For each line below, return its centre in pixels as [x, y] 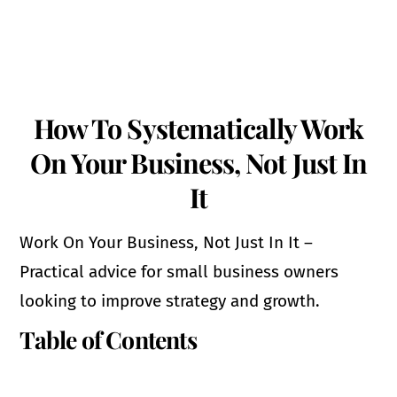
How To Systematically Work [198, 128]
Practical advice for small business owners [179, 271]
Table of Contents [108, 340]
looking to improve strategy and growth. [170, 300]
